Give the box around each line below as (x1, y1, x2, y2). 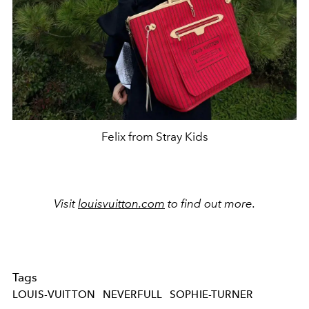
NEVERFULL (102, 288, 163, 301)
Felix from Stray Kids (101, 129, 208, 143)
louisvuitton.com (78, 196, 165, 210)
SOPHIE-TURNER (169, 288, 253, 301)
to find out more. (165, 196, 255, 210)
